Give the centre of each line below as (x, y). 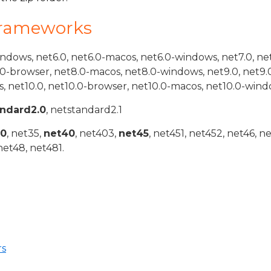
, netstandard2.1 (84, 110)
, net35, (25, 133)
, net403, (97, 133)
